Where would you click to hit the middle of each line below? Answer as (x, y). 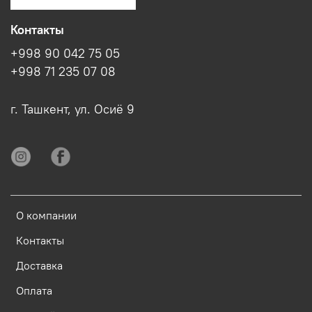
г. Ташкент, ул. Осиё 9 (72, 110)
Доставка (39, 266)
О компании (46, 216)
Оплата (34, 291)
